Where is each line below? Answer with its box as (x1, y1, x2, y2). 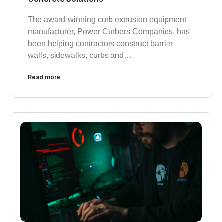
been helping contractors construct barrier (28, 39, 173, 48)
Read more (28, 73, 60, 81)
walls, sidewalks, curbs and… (28, 51, 132, 59)
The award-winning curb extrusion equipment (28, 15, 186, 24)
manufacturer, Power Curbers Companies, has (28, 27, 190, 36)
